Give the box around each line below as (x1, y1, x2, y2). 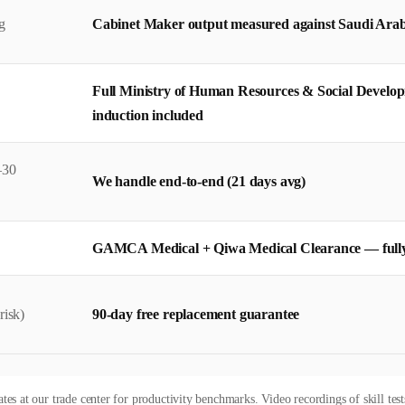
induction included (92, 107, 203, 123)
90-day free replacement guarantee (92, 306, 300, 322)
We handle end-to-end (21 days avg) (92, 173, 306, 189)
